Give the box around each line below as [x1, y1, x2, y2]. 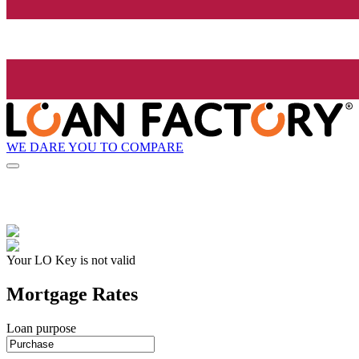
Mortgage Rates [6, 284, 138, 305]
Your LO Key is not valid [6, 253, 135, 268]
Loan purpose [6, 321, 76, 336]
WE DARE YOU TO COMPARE [6, 139, 184, 154]
